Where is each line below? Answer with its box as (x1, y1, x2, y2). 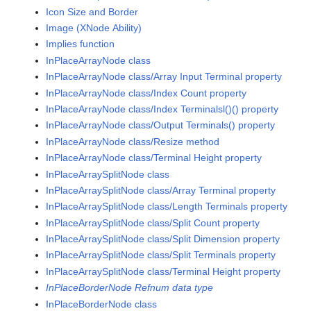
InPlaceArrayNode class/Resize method (46, 135, 220, 147)
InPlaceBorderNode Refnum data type (46, 282, 214, 294)
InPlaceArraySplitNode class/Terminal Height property (46, 265, 281, 277)
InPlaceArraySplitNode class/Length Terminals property (46, 201, 288, 212)
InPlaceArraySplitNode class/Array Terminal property (46, 184, 276, 196)
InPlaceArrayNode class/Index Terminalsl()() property (46, 103, 279, 115)
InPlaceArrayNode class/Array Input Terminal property (46, 71, 283, 83)
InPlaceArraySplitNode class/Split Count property (46, 217, 260, 228)
